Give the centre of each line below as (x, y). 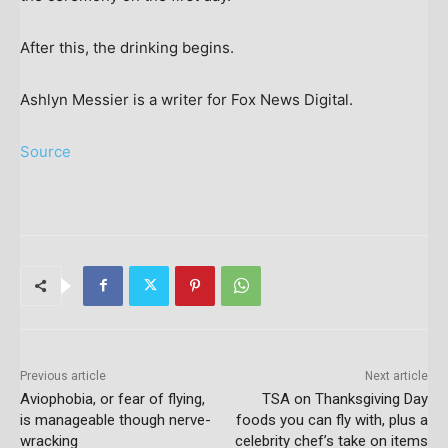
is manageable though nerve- (115, 419)
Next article (396, 375)
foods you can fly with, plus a (331, 419)
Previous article (63, 375)
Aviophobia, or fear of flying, (112, 398)
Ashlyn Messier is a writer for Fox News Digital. (188, 99)
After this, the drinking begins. (127, 47)
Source (45, 151)
